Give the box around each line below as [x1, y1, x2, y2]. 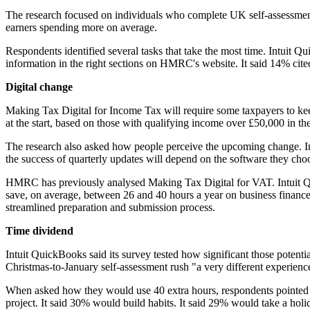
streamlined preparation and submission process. [6, 201, 215, 214]
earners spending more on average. [6, 21, 157, 34]
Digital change [6, 81, 73, 93]
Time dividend [6, 225, 73, 237]
